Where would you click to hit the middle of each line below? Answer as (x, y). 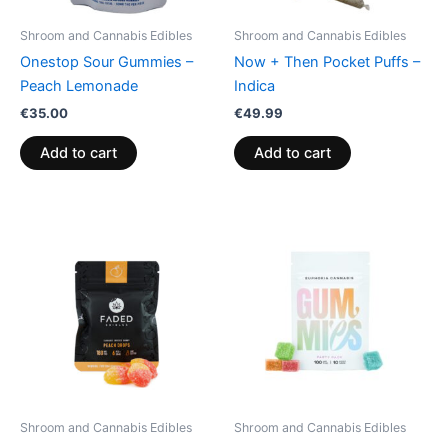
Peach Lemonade (79, 86)
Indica (254, 86)
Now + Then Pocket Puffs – (327, 62)
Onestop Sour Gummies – (106, 62)
